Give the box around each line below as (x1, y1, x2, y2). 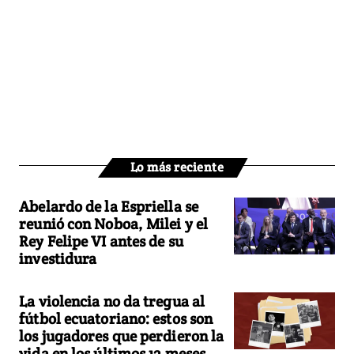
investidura (19, 248, 97, 268)
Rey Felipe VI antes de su (19, 231, 183, 250)
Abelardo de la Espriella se (19, 196, 198, 216)
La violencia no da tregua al (19, 291, 205, 311)
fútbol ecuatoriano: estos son (19, 308, 213, 328)
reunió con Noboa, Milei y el (19, 213, 209, 233)
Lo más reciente (130, 158, 224, 175)
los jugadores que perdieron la (19, 326, 224, 345)
